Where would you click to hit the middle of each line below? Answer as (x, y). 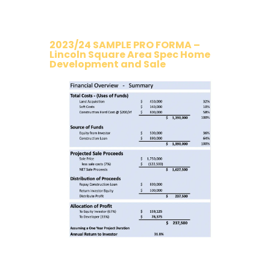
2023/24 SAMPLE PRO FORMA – (125, 45)
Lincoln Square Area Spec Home (130, 55)
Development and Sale (108, 64)
